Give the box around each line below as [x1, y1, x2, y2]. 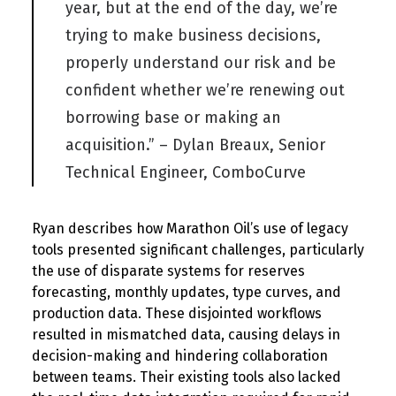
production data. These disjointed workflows [32, 305, 322, 322]
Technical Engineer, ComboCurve [65, 163, 306, 182]
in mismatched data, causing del [87, 326, 302, 343]
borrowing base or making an [65, 108, 281, 127]
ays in [302, 326, 340, 343]
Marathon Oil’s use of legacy [166, 220, 348, 237]
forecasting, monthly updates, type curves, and [32, 284, 341, 301]
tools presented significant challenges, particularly [32, 241, 364, 258]
